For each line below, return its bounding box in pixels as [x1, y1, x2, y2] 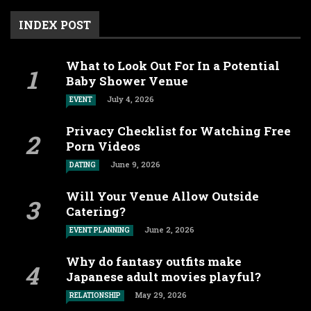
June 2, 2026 [144, 224, 194, 235]
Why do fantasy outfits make [66, 253, 242, 269]
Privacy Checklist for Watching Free [66, 122, 291, 139]
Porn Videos [66, 137, 140, 154]
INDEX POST [19, 17, 91, 32]
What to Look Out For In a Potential [66, 57, 280, 74]
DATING [69, 160, 96, 169]
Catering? [66, 203, 126, 219]
